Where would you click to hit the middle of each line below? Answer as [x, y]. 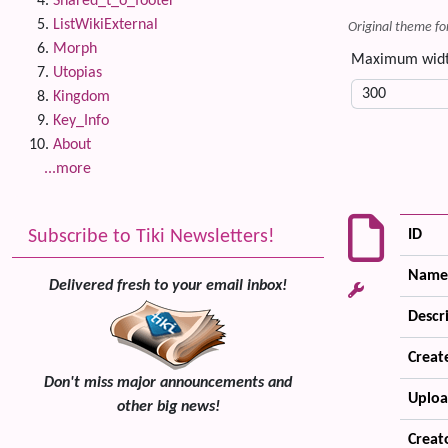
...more [67, 169]
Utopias [77, 73]
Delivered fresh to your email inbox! [168, 286]
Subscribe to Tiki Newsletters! [151, 237]
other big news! [168, 407]
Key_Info [81, 121]
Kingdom [81, 97]
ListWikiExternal [105, 25]
